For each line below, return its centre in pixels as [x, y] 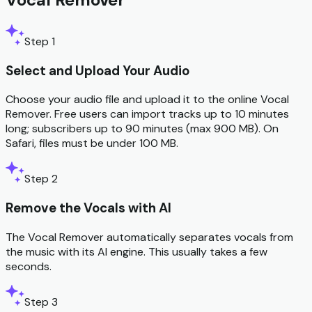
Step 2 [41, 179]
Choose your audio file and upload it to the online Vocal [147, 100]
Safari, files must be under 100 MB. [92, 143]
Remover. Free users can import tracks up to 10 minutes [147, 114]
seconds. [29, 266]
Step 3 [41, 302]
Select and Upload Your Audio [97, 70]
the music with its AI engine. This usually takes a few [136, 251]
